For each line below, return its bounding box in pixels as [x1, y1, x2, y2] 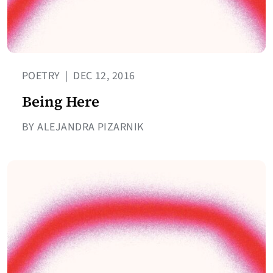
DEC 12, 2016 [70, 68, 135, 83]
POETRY [22, 68, 63, 83]
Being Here [22, 91, 99, 112]
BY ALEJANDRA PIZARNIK [22, 119, 144, 135]
